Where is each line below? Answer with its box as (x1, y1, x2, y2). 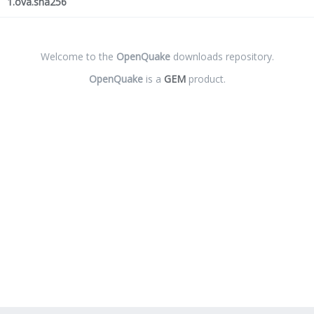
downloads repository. (170, 50, 274, 63)
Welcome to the (40, 50, 116, 63)
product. (185, 72, 226, 86)
